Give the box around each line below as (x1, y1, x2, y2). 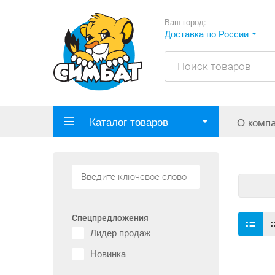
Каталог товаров (90, 114, 168, 130)
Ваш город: (165, 16, 207, 28)
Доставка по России (165, 27, 249, 40)
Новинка (90, 247, 126, 260)
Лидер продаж (90, 226, 150, 239)
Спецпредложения (72, 213, 149, 223)
